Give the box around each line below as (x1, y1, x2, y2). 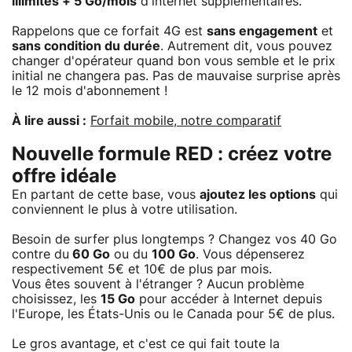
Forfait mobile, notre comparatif (90, 114, 281, 127)
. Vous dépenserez (196, 247, 305, 261)
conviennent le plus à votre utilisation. (12, 203, 237, 216)
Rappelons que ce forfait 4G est (12, 24, 207, 38)
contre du (12, 247, 69, 261)
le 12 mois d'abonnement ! (12, 84, 167, 97)
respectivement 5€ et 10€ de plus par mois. (12, 262, 272, 276)
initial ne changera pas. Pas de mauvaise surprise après (12, 69, 340, 82)
